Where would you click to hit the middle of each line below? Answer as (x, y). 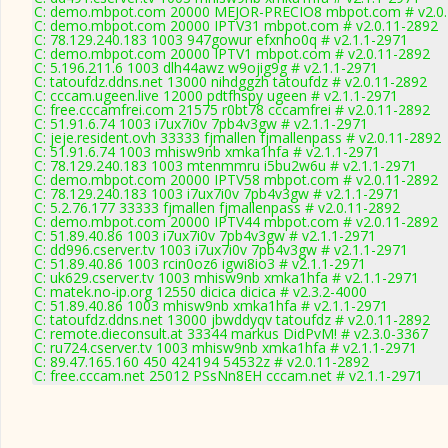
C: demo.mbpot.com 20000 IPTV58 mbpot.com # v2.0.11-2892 (236, 179)
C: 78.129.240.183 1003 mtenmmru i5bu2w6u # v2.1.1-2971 (225, 165)
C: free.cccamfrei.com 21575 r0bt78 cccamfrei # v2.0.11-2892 (232, 109)
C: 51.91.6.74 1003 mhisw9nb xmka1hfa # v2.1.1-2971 (207, 151)
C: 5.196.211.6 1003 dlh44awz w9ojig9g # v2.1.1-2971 (206, 67)
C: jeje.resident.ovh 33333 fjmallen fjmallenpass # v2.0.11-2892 (237, 137)
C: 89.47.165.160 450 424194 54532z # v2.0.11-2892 (201, 361)
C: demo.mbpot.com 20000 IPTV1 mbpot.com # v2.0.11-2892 (232, 53)
